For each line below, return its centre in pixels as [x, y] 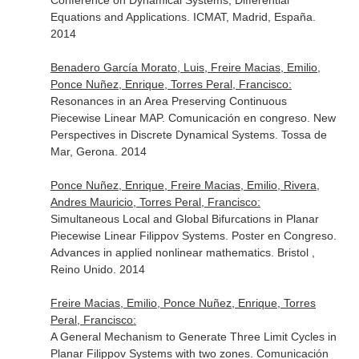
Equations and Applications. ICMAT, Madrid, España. [183, 17]
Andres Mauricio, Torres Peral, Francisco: [155, 202]
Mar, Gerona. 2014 [98, 151]
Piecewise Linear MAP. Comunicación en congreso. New [193, 118]
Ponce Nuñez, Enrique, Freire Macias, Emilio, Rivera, [185, 185]
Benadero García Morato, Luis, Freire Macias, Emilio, [185, 67]
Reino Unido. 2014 [97, 269]
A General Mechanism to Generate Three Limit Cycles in [193, 337]
